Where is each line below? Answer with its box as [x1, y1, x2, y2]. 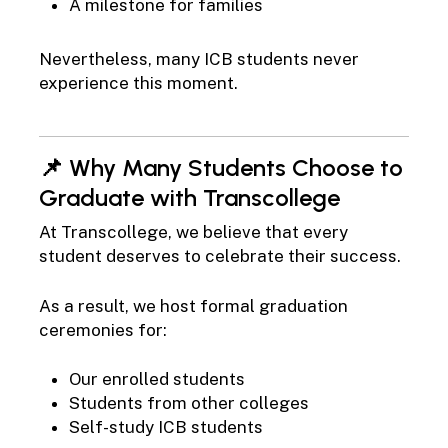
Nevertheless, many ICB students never [38, 48, 359, 69]
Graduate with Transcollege [38, 183, 340, 213]
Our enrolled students [68, 369, 245, 390]
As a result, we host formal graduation [38, 295, 348, 316]
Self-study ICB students [68, 417, 263, 438]
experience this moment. [38, 72, 238, 93]
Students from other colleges [68, 393, 309, 414]
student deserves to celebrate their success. [38, 246, 401, 267]
